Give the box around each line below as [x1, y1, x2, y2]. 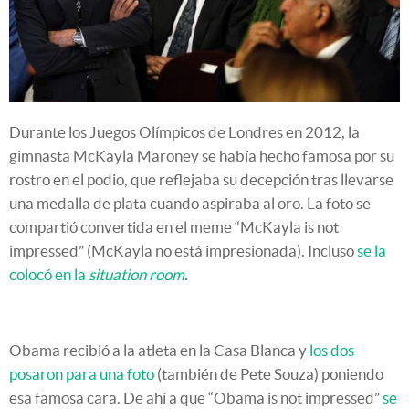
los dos [309, 341, 354, 360]
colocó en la [9, 266, 89, 284]
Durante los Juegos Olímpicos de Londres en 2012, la [9, 123, 360, 142]
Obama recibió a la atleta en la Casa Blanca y [9, 341, 309, 360]
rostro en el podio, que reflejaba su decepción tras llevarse [9, 171, 393, 189]
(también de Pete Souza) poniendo [154, 365, 383, 383]
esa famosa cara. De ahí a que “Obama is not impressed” [9, 389, 383, 407]
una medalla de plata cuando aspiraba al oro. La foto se [9, 194, 371, 213]
